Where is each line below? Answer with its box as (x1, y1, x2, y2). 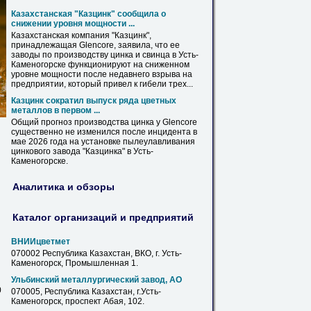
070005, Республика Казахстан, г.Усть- (11, 287, 161, 296)
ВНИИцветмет (11, 237, 70, 246)
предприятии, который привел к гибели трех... (11, 79, 193, 89)
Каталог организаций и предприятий (12, 211, 194, 223)
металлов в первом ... (11, 106, 100, 115)
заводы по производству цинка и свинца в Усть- (11, 50, 199, 60)
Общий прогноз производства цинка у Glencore (11, 117, 197, 127)
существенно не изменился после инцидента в (11, 127, 197, 137)
